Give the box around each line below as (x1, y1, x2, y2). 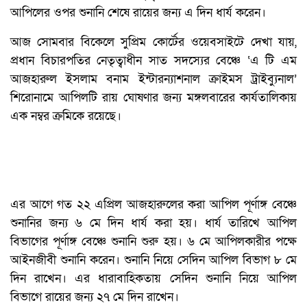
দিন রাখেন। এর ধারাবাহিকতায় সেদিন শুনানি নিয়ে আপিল (10, 271, 297, 287)
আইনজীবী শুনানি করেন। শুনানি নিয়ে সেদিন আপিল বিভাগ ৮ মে (10, 252, 297, 269)
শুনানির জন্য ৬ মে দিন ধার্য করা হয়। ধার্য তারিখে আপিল (10, 215, 297, 232)
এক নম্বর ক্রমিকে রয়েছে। (10, 108, 121, 125)
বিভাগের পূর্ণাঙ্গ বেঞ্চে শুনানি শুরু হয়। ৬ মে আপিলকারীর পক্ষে (10, 234, 297, 250)
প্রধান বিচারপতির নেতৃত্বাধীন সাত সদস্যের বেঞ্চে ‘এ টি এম (10, 53, 297, 69)
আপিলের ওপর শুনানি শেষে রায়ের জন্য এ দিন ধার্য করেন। (10, 5, 266, 21)
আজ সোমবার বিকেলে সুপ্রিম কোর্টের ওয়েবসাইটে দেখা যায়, (10, 34, 297, 51)
